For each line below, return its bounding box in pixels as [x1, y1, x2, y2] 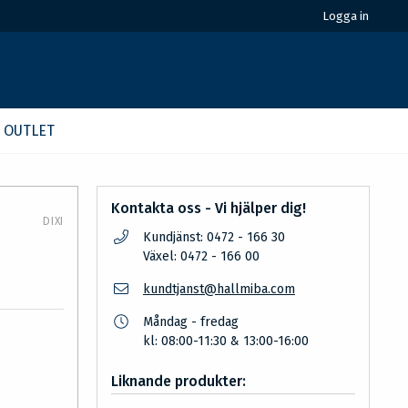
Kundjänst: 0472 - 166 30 [143, 229, 285, 245]
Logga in [322, 9, 369, 23]
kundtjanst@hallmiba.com [143, 281, 295, 297]
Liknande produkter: [111, 372, 246, 390]
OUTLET [4, 122, 55, 139]
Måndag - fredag [143, 314, 239, 330]
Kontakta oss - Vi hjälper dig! [111, 199, 306, 217]
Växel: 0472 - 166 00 [143, 249, 260, 264]
